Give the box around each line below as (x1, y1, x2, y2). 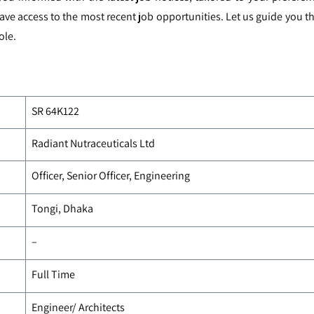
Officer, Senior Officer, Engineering (31, 168, 190, 183)
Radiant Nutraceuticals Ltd (31, 136, 155, 151)
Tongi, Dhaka (31, 201, 93, 216)
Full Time (31, 267, 75, 282)
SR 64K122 (31, 104, 79, 118)
